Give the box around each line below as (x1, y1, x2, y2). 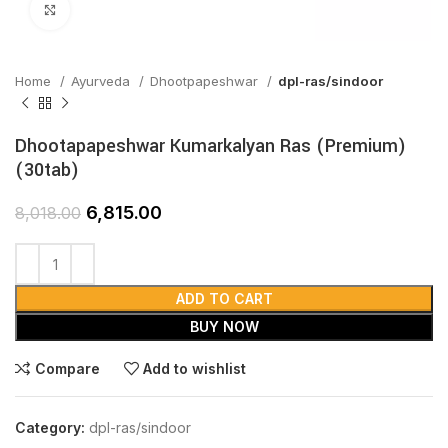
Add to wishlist (143, 359, 247, 377)
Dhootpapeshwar (150, 73, 262, 89)
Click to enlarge (70, 2, 172, 18)
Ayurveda (71, 73, 134, 89)
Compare (34, 359, 100, 377)
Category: (15, 419, 85, 436)
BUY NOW (189, 318, 259, 335)
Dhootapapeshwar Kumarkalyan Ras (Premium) (15, 133, 406, 159)
